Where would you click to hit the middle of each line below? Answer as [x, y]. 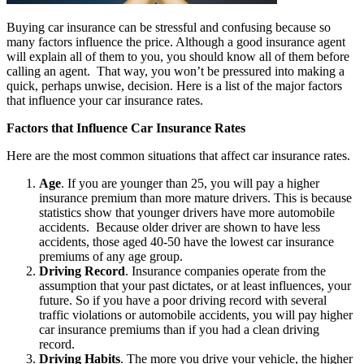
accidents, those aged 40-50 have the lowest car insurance [186, 241]
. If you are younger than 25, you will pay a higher [190, 183]
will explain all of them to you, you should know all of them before [178, 56]
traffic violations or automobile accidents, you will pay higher [196, 314]
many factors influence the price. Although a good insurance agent [176, 41]
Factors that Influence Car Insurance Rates [126, 128]
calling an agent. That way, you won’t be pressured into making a [175, 71]
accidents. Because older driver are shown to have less [180, 227]
